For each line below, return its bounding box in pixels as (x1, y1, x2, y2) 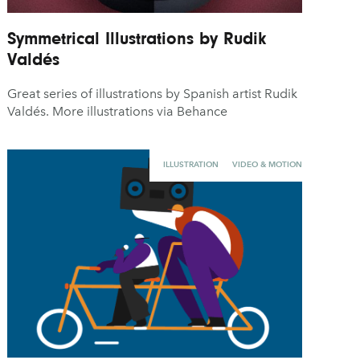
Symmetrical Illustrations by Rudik (7, 27, 267, 48)
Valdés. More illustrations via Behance (7, 103, 228, 119)
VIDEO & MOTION (231, 159, 302, 170)
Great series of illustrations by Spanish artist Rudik (7, 85, 298, 101)
